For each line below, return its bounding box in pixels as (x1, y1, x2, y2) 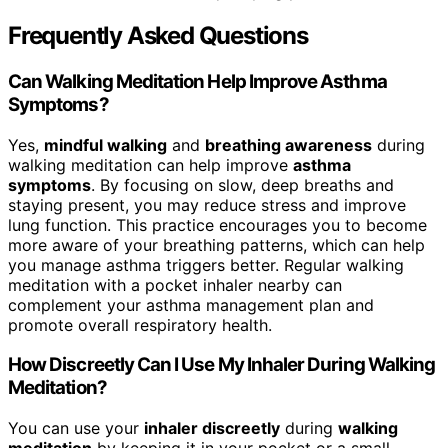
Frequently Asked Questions (8, 21, 308, 51)
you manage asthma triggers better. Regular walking (8, 254, 404, 275)
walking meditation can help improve (8, 154, 293, 175)
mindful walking (44, 134, 167, 155)
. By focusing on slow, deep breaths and (91, 174, 394, 195)
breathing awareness (205, 134, 372, 155)
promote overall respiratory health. (8, 314, 272, 335)
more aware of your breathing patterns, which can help (8, 234, 425, 255)
